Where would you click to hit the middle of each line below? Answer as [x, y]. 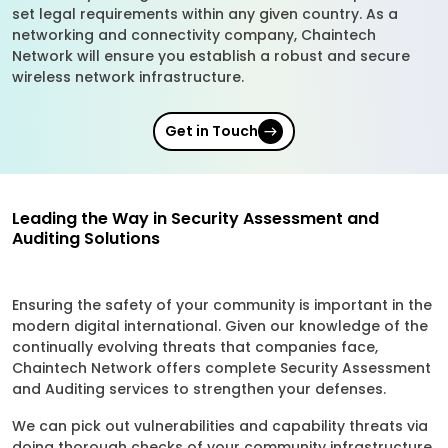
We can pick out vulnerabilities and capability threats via [220, 426]
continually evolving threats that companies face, [195, 347]
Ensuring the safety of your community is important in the [222, 305]
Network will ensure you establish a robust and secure [211, 56]
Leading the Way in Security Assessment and [195, 218]
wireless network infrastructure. [128, 77]
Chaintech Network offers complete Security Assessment [221, 368]
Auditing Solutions [86, 238]
